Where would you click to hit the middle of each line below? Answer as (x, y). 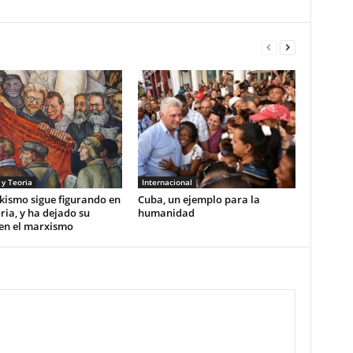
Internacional (167, 182)
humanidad (166, 213)
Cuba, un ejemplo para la (199, 199)
